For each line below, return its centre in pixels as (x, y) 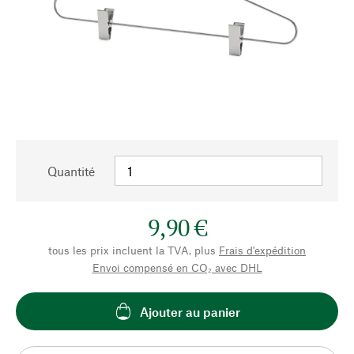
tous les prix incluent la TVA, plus (132, 250)
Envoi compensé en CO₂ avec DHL (177, 267)
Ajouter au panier (190, 311)
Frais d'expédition (262, 250)
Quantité (71, 171)
